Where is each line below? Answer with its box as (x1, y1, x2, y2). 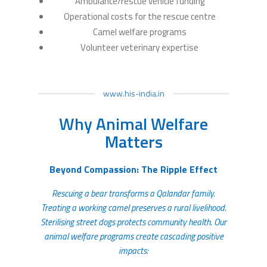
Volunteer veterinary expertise (80, 40, 198, 54)
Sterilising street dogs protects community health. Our (41, 215, 226, 229)
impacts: (119, 243, 148, 257)
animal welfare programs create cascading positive (44, 229, 223, 243)
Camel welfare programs (92, 24, 187, 39)
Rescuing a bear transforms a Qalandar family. (52, 186, 215, 200)
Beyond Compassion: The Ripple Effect (49, 162, 218, 176)
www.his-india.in (103, 86, 164, 100)
